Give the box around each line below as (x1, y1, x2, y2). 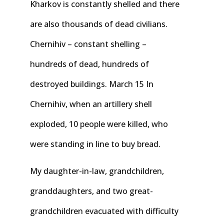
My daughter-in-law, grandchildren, (30, 165, 164, 177)
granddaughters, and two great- (30, 185, 153, 197)
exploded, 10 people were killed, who (30, 118, 168, 129)
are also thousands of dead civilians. (30, 18, 167, 29)
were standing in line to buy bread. (30, 138, 160, 149)
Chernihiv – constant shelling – (30, 38, 146, 49)
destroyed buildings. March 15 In (30, 78, 153, 89)
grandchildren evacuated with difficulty (30, 205, 178, 217)
